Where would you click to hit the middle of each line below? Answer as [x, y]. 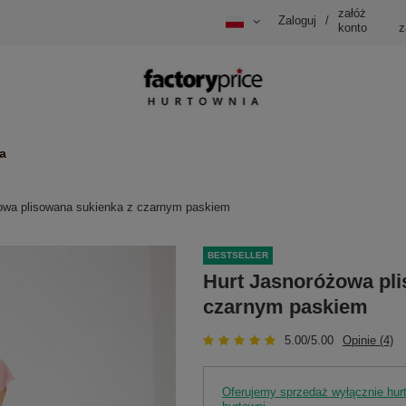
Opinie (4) [368, 340]
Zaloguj [297, 21]
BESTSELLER [238, 256]
